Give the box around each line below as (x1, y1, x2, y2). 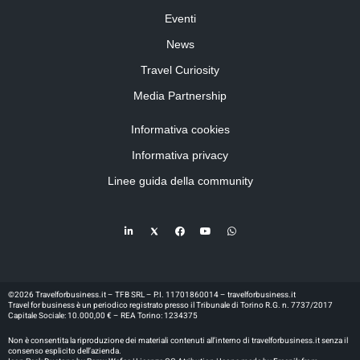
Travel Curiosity (141, 63, 219, 77)
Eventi (164, 12, 196, 26)
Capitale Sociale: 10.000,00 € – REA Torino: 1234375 (8, 310, 198, 322)
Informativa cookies (130, 123, 230, 137)
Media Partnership (133, 89, 227, 103)
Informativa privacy (132, 149, 228, 162)
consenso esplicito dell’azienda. (8, 345, 121, 357)
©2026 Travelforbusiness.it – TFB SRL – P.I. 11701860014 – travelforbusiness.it (8, 289, 296, 301)
